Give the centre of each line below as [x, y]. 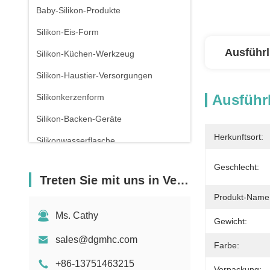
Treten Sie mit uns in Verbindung [108, 180]
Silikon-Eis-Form [67, 32]
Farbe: [227, 245]
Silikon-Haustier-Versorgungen [94, 75]
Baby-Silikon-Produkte [78, 10]
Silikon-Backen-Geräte [79, 119]
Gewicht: [231, 221]
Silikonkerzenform [70, 97]
